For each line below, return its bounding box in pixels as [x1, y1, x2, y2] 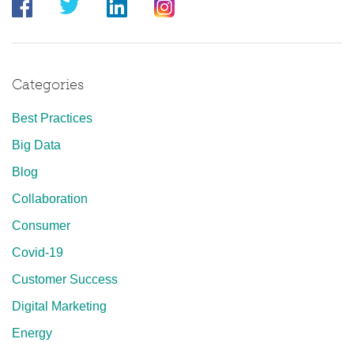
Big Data [12, 137, 61, 152]
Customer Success [12, 272, 118, 286]
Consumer [12, 218, 70, 232]
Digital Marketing [12, 299, 107, 313]
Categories [12, 75, 84, 93]
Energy [12, 326, 52, 340]
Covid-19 [12, 245, 63, 259]
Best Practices [12, 111, 92, 125]
